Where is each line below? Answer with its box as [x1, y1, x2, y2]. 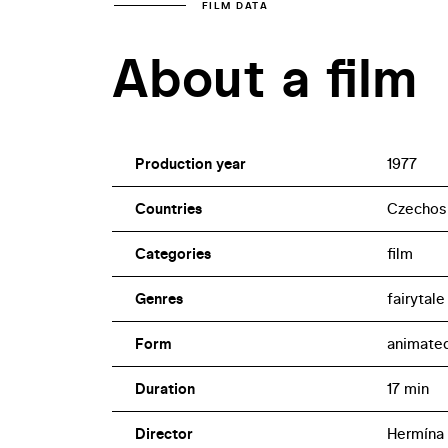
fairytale [386, 287, 445, 309]
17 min [386, 377, 429, 399]
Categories [134, 242, 211, 264]
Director [134, 422, 193, 444]
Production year [134, 152, 246, 174]
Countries [134, 197, 202, 219]
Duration [134, 377, 195, 399]
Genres [134, 287, 183, 309]
